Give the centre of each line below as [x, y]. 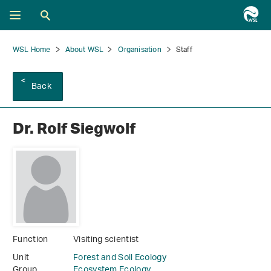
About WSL [84, 50]
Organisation [140, 50]
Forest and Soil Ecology [120, 258]
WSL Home [32, 50]
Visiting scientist [106, 240]
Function [31, 240]
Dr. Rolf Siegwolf [74, 128]
